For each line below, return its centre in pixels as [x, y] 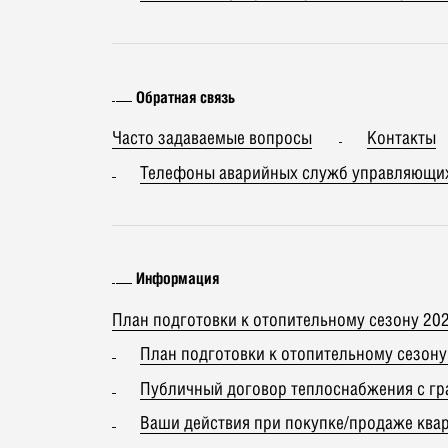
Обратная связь [185, 96]
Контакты [402, 138]
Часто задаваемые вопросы [212, 138]
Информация [177, 278]
